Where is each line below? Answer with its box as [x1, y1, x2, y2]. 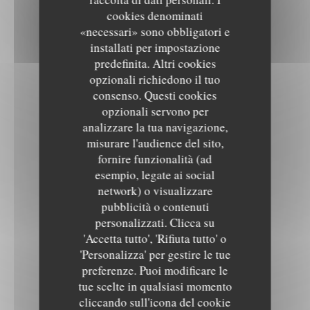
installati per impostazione [90, 39, 220, 55]
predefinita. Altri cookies [94, 55, 216, 71]
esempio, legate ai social [95, 167, 215, 183]
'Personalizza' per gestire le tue [80, 246, 230, 262]
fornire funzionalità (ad [98, 151, 212, 167]
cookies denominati [107, 8, 203, 24]
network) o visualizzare [98, 183, 212, 199]
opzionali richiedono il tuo [89, 71, 221, 87]
